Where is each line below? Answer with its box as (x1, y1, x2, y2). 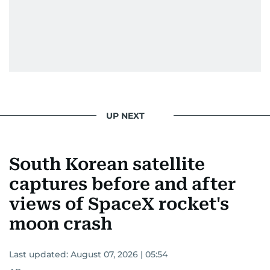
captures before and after (9, 174, 236, 195)
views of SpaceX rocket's (9, 194, 229, 215)
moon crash (9, 214, 112, 234)
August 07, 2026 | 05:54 (71, 249, 168, 260)
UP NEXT (106, 110, 145, 121)
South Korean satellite (9, 154, 205, 175)
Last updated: (9, 249, 71, 260)
